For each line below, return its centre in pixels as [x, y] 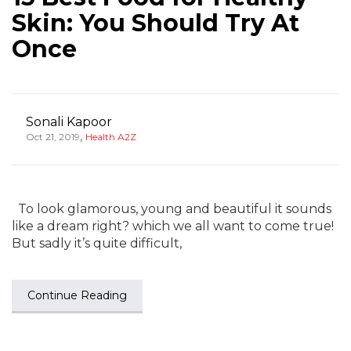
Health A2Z [111, 137]
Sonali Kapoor [69, 122]
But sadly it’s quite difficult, [97, 243]
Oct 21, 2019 [53, 137]
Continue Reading [77, 295]
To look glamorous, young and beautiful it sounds [172, 209]
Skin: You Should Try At [156, 23]
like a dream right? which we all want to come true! [173, 226]
